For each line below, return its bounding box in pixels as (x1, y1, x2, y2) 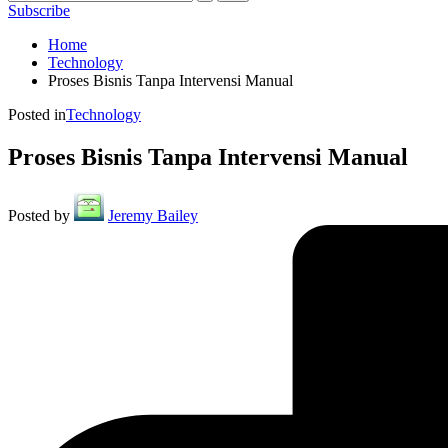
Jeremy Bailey (108, 206, 198, 224)
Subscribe (8, 2, 70, 19)
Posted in (8, 106, 66, 123)
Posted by (8, 206, 70, 224)
